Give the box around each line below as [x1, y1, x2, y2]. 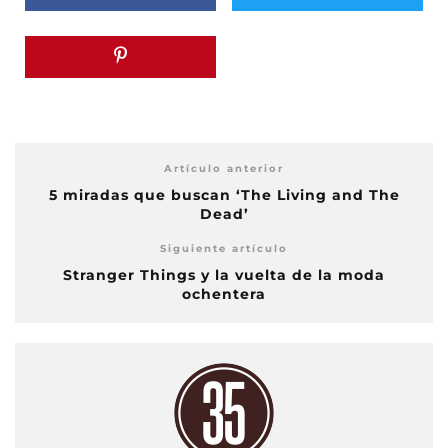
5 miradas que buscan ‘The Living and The [48, 186, 400, 204]
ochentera [182, 285, 266, 303]
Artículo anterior [164, 162, 284, 175]
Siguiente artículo [160, 242, 288, 255]
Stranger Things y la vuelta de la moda [63, 266, 385, 284]
